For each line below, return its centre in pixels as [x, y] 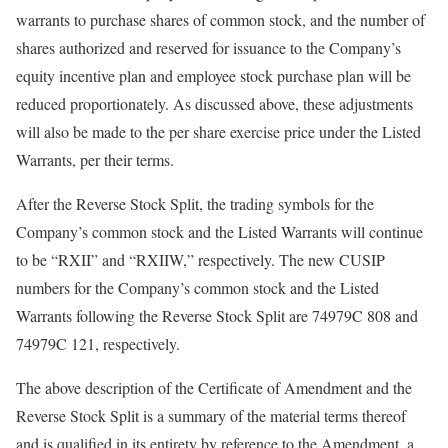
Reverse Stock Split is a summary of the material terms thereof [211, 415]
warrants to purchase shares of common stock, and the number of [220, 19]
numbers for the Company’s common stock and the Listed [197, 287]
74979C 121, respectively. [98, 343]
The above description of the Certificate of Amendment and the [214, 387]
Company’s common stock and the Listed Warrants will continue [219, 231]
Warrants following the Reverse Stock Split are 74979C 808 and [217, 315]
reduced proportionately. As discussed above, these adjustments [214, 103]
